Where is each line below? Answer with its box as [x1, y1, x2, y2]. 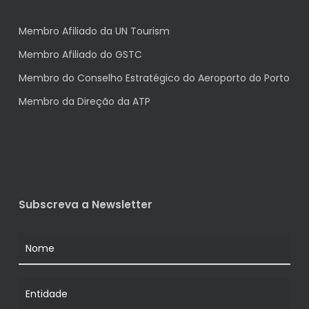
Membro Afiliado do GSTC [18, 48, 142, 61]
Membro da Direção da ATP [18, 94, 150, 108]
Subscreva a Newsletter [18, 197, 152, 212]
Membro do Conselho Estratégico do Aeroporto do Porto [18, 71, 290, 85]
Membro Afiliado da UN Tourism [18, 24, 170, 38]
